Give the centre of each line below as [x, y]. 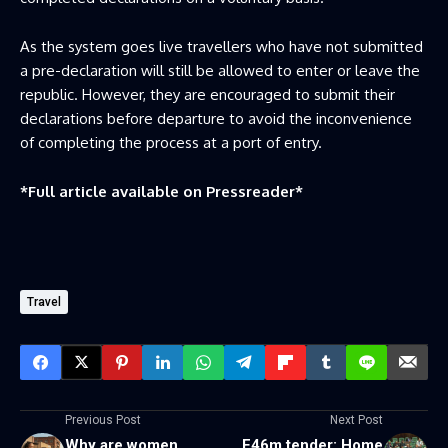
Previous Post [103, 419]
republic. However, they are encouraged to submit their [207, 94]
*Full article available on [113, 191]
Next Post [356, 419]
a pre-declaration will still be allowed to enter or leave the [220, 70]
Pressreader [250, 191]
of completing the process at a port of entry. [171, 142]
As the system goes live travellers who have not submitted [221, 46]
